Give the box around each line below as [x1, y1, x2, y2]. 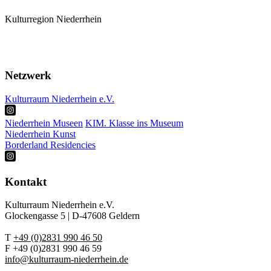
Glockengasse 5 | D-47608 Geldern [5, 211, 140, 221]
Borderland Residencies [5, 139, 96, 150]
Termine [5, 47, 36, 57]
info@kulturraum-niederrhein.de [5, 254, 128, 265]
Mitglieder [5, 36, 44, 47]
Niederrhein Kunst [5, 128, 76, 139]
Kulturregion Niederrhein [5, 14, 102, 25]
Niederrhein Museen [5, 117, 83, 128]
